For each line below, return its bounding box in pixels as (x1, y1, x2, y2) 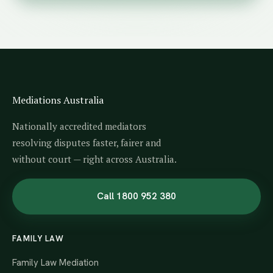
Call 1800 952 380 (97, 190, 176, 202)
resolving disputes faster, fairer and (12, 136, 161, 149)
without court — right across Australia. (12, 153, 177, 165)
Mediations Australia (12, 93, 104, 107)
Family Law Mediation (12, 257, 99, 269)
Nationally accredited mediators (12, 120, 146, 132)
